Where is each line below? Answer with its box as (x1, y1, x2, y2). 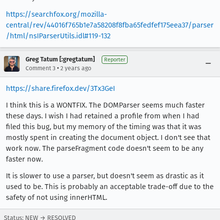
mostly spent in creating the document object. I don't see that (6, 133, 210, 142)
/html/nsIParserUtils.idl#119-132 (6, 31, 110, 40)
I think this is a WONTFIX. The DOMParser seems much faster (6, 101, 205, 110)
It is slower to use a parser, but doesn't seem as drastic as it (6, 171, 204, 180)
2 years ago (60, 65, 91, 72)
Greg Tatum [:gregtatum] (26, 55, 95, 63)
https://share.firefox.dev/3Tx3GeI (6, 84, 115, 93)
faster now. (6, 155, 43, 164)
